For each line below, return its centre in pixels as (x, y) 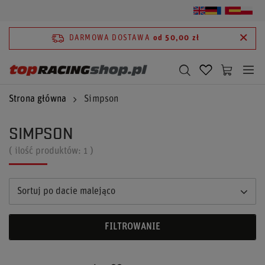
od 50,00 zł (176, 38)
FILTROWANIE (132, 227)
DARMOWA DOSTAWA (109, 38)
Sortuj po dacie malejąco (66, 191)
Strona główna (38, 99)
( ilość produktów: (46, 151)
